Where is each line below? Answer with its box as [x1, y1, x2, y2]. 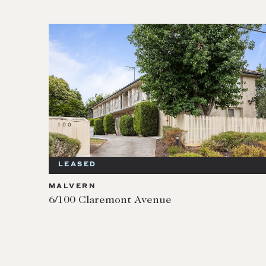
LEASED [58, 161, 97, 169]
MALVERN [49, 183, 96, 191]
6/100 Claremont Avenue [49, 195, 172, 207]
